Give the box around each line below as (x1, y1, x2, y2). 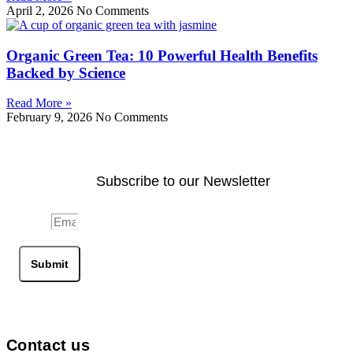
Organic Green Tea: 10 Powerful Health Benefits (6, 46, 318, 64)
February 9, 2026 (6, 110, 95, 124)
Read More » (6, 96, 72, 110)
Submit (31, 258, 69, 271)
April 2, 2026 (6, 3, 76, 17)
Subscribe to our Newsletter (95, 173, 270, 190)
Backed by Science (6, 64, 125, 81)
